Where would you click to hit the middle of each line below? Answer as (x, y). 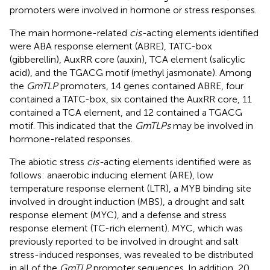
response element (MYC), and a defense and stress (118, 215)
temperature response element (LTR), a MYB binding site (130, 188)
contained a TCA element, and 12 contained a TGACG (126, 112)
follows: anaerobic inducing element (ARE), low (111, 175)
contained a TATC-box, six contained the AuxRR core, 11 (131, 99)
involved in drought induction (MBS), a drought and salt (127, 201)
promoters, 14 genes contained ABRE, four (151, 86)
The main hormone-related (70, 33)
